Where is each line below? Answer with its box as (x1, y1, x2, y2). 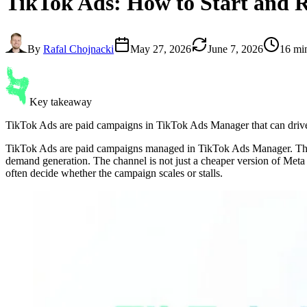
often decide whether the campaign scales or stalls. (5, 167, 223, 179)
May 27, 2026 (130, 42, 191, 55)
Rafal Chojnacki (43, 42, 114, 55)
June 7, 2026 (208, 42, 263, 55)
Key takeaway (29, 95, 92, 108)
